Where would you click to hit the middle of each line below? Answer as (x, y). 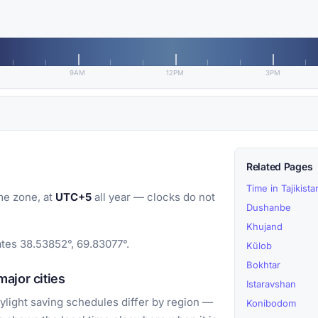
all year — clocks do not (153, 197)
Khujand (264, 227)
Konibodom (271, 303)
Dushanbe (269, 208)
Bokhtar (263, 265)
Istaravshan (271, 284)
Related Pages (280, 167)
